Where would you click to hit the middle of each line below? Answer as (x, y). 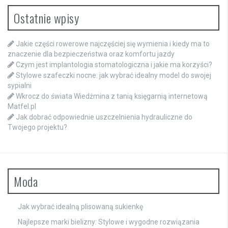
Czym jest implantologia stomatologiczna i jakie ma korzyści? (114, 64)
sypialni (20, 85)
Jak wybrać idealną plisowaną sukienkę (80, 206)
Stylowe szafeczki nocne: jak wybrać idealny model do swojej (113, 75)
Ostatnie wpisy (46, 18)
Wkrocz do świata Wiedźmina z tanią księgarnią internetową (112, 96)
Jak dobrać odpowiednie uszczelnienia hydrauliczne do (104, 117)
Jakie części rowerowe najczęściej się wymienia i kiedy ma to (113, 44)
